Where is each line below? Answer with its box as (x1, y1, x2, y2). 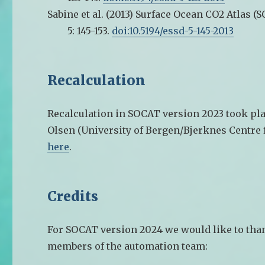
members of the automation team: (47, 240, 208, 252)
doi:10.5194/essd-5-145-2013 (112, 24, 234, 37)
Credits (47, 187, 99, 205)
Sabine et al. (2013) (47, 8, 134, 20)
